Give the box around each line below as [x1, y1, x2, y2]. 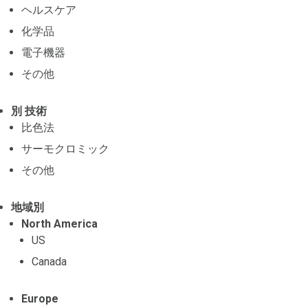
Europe [21, 291, 58, 305]
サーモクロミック [21, 142, 109, 155]
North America [21, 217, 98, 230]
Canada [32, 254, 67, 268]
